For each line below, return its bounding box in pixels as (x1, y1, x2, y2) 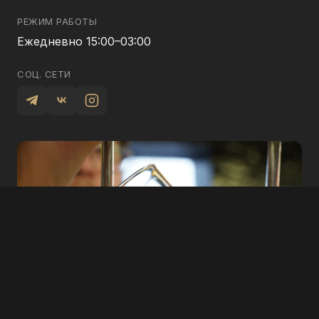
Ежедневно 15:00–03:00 (17, 34, 151, 49)
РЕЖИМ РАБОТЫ (17, 16, 98, 28)
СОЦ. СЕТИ (17, 68, 71, 80)
